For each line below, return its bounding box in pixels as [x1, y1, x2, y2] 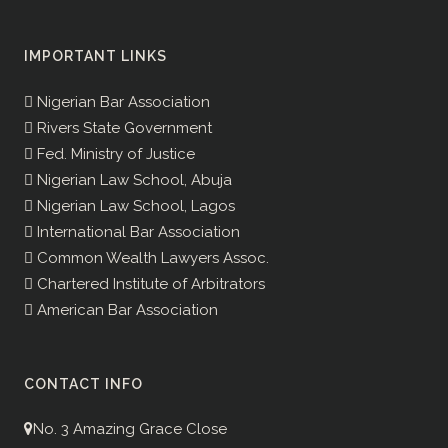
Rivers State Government [33, 119, 212, 138]
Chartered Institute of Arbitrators [33, 275, 265, 294]
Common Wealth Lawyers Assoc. [33, 249, 269, 268]
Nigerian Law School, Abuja [33, 171, 232, 190]
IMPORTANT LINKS [24, 48, 167, 65]
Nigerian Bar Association [33, 93, 210, 112]
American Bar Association [33, 301, 218, 320]
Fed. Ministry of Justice [33, 145, 195, 164]
